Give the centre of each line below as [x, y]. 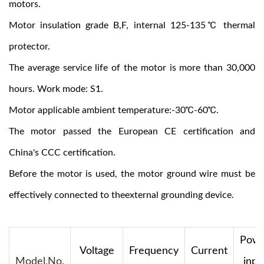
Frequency [154, 251]
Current [209, 251]
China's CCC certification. [62, 153]
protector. [29, 47]
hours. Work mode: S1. [56, 89]
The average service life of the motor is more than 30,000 [132, 68]
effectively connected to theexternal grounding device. [121, 195]
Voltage [97, 251]
